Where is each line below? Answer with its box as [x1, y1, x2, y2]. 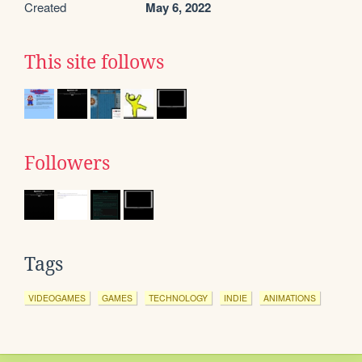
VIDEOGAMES [28, 292, 86, 305]
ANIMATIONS [263, 292, 316, 305]
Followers [24, 153, 110, 175]
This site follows [24, 52, 164, 74]
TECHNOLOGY [149, 292, 208, 305]
